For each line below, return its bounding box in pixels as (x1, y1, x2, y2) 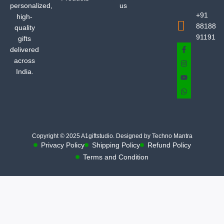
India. (15, 67, 33, 76)
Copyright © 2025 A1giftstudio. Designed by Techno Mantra (31, 132, 192, 140)
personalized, (10, 1, 52, 10)
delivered (10, 45, 39, 54)
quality (14, 23, 35, 32)
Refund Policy (147, 141, 191, 149)
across (14, 56, 35, 65)
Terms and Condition (83, 153, 148, 161)
